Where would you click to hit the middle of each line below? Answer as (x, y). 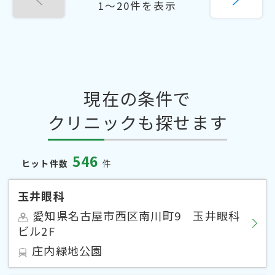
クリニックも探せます (137, 122)
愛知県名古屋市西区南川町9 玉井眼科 (137, 216)
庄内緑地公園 (68, 251)
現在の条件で (137, 99)
